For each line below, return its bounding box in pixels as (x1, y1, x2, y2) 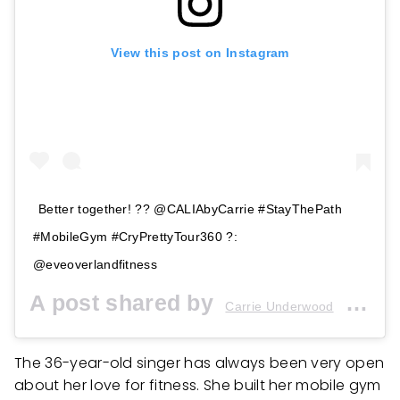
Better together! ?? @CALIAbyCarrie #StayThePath (38, 201, 343, 216)
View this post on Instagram (111, 45, 289, 60)
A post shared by (29, 289, 221, 315)
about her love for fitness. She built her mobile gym (14, 374, 381, 396)
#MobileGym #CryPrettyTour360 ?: (33, 229, 237, 244)
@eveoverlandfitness (33, 256, 158, 271)
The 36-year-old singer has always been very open (14, 352, 385, 373)
